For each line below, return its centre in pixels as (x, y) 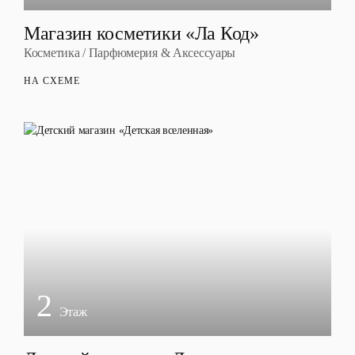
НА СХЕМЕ (52, 81)
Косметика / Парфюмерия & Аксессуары (130, 53)
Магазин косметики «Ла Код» (141, 33)
